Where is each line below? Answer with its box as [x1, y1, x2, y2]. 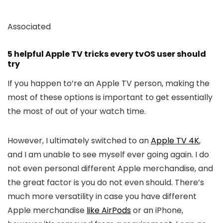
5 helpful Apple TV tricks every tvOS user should [7, 48, 206, 60]
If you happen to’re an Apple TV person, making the [7, 78, 210, 90]
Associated [7, 21, 51, 33]
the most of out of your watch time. [7, 106, 146, 117]
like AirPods [87, 205, 131, 217]
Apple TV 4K [151, 135, 199, 147]
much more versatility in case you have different [7, 191, 197, 203]
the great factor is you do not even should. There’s [7, 177, 204, 189]
